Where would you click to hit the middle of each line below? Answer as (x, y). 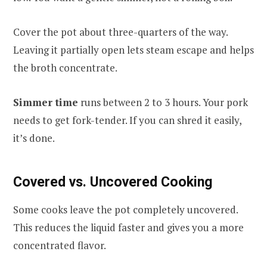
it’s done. (34, 138)
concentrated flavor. (60, 245)
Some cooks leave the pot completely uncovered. (125, 209)
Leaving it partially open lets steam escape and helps (133, 49)
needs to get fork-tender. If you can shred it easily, (127, 120)
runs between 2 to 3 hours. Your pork (163, 102)
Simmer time (46, 102)
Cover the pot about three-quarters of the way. (120, 32)
